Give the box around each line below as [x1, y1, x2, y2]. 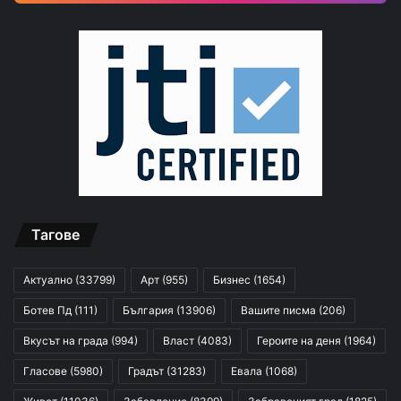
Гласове [23, 364, 67, 379]
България [123, 303, 174, 318]
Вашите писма [241, 303, 316, 318]
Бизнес [213, 273, 251, 287]
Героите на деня [257, 334, 341, 348]
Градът [128, 364, 164, 379]
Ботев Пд [23, 303, 72, 318]
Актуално [23, 273, 73, 287]
